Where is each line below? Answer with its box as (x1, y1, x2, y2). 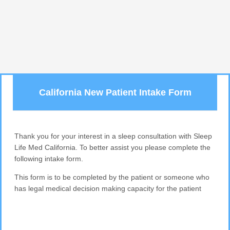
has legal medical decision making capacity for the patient (14, 184, 202, 193)
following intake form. (14, 154, 84, 163)
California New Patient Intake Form (39, 87, 191, 98)
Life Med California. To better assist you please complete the (14, 143, 211, 151)
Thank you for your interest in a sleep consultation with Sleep (14, 131, 213, 140)
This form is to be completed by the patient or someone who (14, 172, 210, 181)
